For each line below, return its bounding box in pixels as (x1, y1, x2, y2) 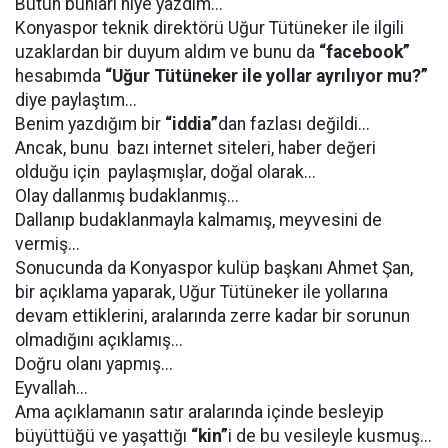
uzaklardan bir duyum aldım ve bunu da (15, 42, 319, 62)
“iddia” (165, 114, 218, 134)
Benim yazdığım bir (15, 114, 165, 134)
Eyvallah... (15, 378, 88, 398)
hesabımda (15, 66, 105, 86)
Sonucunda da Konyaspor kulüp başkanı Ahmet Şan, (15, 258, 413, 278)
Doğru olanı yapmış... (15, 354, 173, 374)
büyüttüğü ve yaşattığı (15, 426, 191, 446)
